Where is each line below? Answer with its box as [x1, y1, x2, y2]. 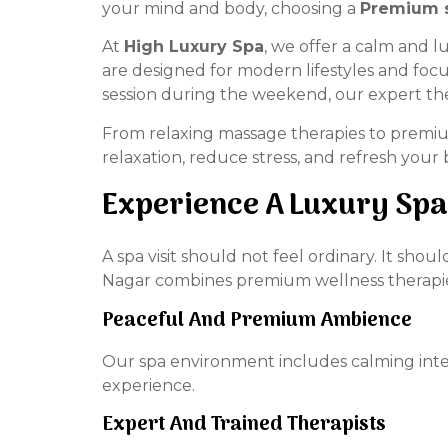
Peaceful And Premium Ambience [102, 304, 412, 337]
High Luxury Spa [124, 37, 264, 57]
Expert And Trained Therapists [102, 408, 386, 441]
